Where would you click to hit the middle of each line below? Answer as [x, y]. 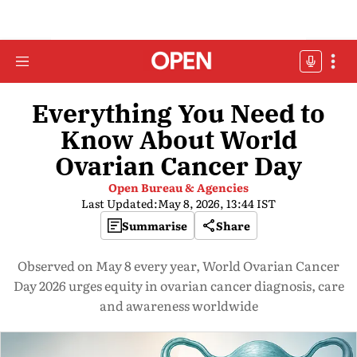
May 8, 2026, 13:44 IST [217, 203]
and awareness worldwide [178, 305]
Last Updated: [120, 203]
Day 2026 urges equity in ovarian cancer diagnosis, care [178, 285]
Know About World [178, 139]
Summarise [154, 226]
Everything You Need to [178, 113]
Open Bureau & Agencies [178, 187]
